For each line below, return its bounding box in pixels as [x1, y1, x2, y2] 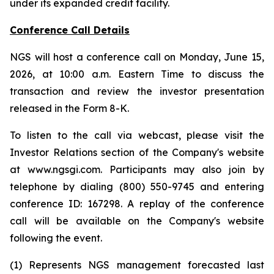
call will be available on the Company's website [10, 215, 264, 227]
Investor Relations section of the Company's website [10, 146, 264, 158]
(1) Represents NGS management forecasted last [10, 259, 264, 271]
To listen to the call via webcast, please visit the [10, 129, 264, 141]
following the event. [10, 232, 102, 244]
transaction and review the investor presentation [10, 85, 264, 97]
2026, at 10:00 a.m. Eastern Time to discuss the [10, 68, 264, 80]
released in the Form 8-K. [10, 102, 129, 114]
